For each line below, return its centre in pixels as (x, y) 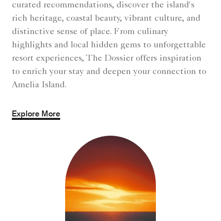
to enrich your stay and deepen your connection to (109, 72)
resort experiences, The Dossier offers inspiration (107, 58)
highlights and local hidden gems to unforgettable (109, 45)
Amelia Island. (39, 85)
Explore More (36, 113)
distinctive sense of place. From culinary (90, 32)
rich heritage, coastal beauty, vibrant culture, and (106, 18)
